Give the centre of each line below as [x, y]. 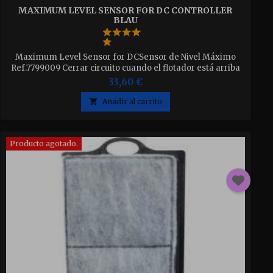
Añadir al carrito [132, 101]
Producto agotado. [44, 143]
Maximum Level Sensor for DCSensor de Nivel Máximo [125, 57]
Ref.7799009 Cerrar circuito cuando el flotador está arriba [125, 68]
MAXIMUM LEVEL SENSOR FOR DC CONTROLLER [126, 10]
